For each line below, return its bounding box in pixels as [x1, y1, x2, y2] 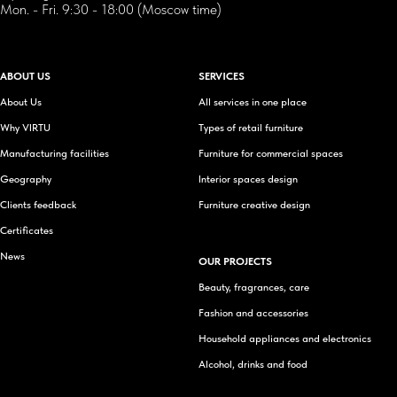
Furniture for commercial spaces [198, 146, 343, 160]
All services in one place [198, 95, 307, 108]
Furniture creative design [198, 198, 310, 211]
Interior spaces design [198, 172, 298, 185]
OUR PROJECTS [198, 254, 272, 268]
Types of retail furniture [198, 121, 303, 134]
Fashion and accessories [198, 306, 308, 319]
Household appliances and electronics [198, 331, 371, 345]
